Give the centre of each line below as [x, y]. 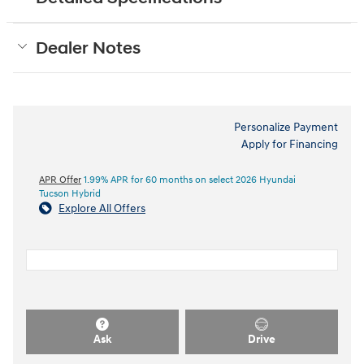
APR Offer [60, 180]
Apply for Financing [290, 144]
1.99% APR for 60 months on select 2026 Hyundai [188, 180]
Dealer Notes [88, 48]
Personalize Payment [286, 127]
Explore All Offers [102, 208]
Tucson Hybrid [70, 193]
